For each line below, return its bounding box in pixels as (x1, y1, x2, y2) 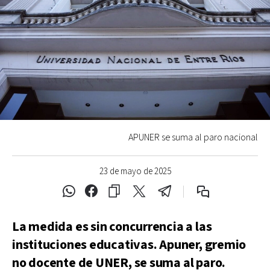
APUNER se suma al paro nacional (128, 131, 258, 144)
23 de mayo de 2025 (99, 165, 171, 177)
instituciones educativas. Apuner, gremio (12, 236, 246, 254)
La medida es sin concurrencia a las (12, 218, 212, 236)
